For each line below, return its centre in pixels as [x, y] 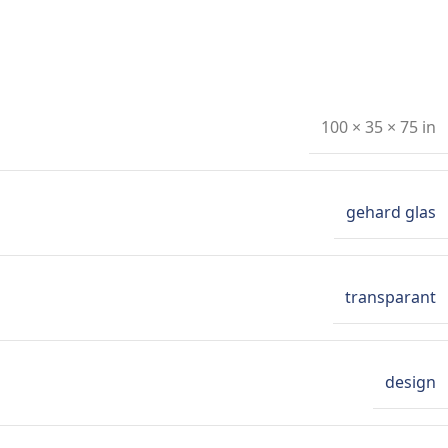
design [410, 382]
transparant [390, 297]
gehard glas [391, 212]
